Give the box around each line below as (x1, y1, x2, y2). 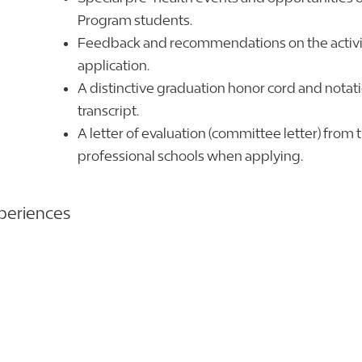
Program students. (78, 11, 192, 28)
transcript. (78, 102, 139, 119)
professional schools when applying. (78, 147, 303, 164)
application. (78, 57, 149, 74)
